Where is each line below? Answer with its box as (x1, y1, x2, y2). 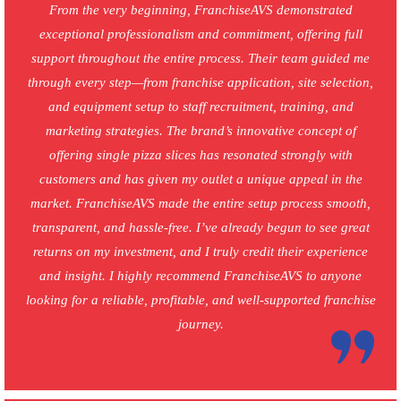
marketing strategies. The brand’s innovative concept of (45, 124, 356, 139)
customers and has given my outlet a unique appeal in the (38, 172, 363, 187)
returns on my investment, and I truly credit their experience (33, 244, 368, 260)
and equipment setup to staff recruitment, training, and (47, 99, 354, 115)
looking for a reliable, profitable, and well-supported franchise (25, 293, 376, 308)
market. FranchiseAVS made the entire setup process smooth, (30, 196, 371, 211)
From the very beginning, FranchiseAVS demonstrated (48, 3, 353, 18)
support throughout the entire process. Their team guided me (31, 51, 370, 66)
